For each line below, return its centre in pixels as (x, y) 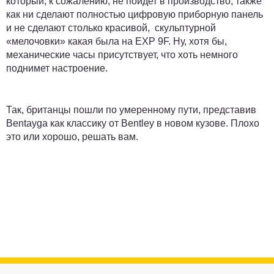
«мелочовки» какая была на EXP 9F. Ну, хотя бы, (117, 41)
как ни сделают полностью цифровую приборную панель (135, 14)
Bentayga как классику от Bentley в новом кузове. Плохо (133, 123)
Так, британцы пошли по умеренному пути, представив (131, 110)
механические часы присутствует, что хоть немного (122, 55)
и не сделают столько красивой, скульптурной (111, 28)
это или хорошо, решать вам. (72, 137)
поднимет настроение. (57, 68)
